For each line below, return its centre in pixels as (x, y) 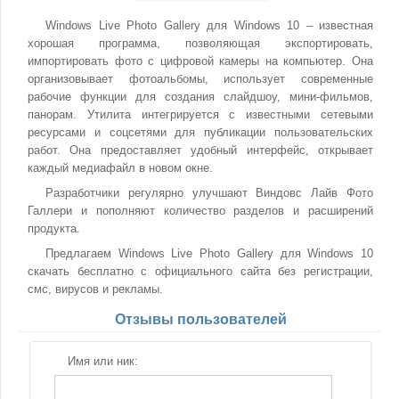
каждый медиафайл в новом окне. (120, 168)
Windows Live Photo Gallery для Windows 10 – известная (209, 25)
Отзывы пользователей (200, 319)
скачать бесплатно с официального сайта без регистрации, (200, 271)
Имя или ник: (102, 361)
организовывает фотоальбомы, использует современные (200, 79)
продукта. (54, 228)
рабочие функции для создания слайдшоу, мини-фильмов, (200, 97)
